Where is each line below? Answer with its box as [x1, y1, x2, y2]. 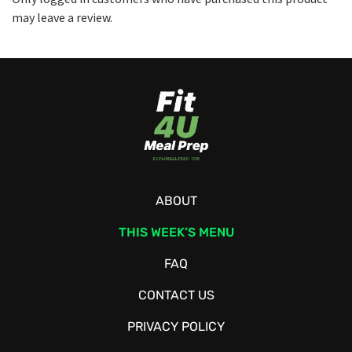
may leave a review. [12, 9, 112, 25]
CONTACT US [137, 288, 214, 302]
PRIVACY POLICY [127, 319, 225, 334]
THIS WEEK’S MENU [118, 225, 234, 240]
